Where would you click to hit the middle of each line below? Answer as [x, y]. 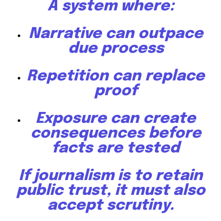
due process [116, 49]
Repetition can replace [116, 76]
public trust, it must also [110, 191]
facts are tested [116, 148]
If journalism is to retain [110, 176]
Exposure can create [116, 119]
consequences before [116, 134]
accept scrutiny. [110, 206]
